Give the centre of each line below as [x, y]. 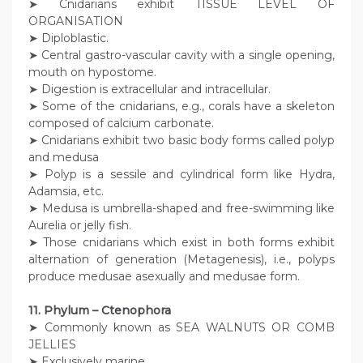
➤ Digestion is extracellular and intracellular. [149, 90]
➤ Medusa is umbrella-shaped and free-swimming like [181, 209]
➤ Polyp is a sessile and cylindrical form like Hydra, [181, 175]
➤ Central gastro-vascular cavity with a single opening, [181, 56]
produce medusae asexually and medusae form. [164, 277]
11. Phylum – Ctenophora [100, 311]
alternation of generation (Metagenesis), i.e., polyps [181, 260]
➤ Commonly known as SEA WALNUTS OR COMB [181, 328]
